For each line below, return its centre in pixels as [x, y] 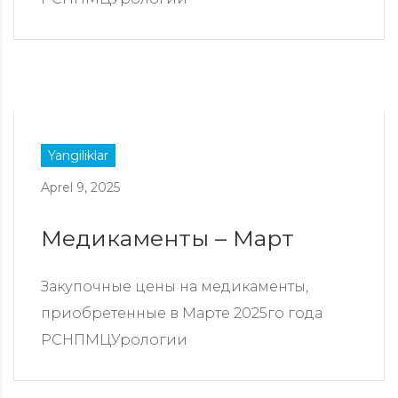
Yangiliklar [78, 156]
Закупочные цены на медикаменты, [175, 287]
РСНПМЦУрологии [114, 340]
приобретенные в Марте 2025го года [182, 314]
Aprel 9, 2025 [80, 188]
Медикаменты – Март [167, 239]
